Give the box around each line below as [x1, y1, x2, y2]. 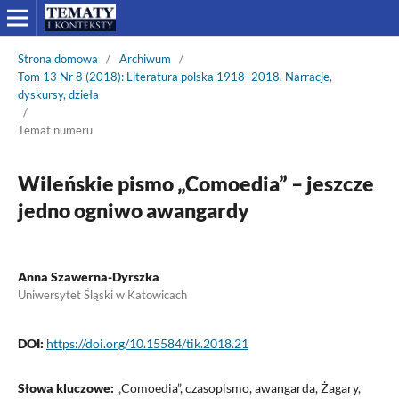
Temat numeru [17, 122, 93, 137]
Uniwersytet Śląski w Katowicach [17, 287, 187, 302]
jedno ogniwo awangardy [17, 197, 249, 223]
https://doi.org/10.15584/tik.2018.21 [45, 335, 248, 351]
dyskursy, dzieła [17, 86, 99, 102]
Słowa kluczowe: [17, 379, 117, 395]
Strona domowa [17, 51, 98, 66]
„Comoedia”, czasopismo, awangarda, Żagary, [116, 379, 361, 395]
